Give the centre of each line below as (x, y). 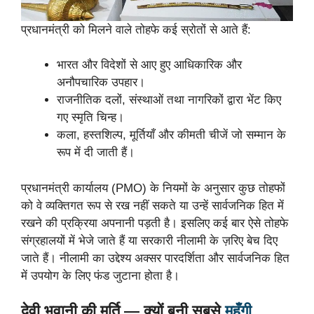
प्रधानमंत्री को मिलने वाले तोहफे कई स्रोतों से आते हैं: (136, 29)
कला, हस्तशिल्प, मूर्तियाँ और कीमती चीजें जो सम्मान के (171, 135)
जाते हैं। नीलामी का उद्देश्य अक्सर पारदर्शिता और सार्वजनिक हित (155, 258)
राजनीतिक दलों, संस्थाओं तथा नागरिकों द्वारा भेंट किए (169, 100)
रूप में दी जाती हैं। (96, 153)
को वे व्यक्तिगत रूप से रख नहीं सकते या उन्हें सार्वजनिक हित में (152, 205)
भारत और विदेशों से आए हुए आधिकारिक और (149, 65)
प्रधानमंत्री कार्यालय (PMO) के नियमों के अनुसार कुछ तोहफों (153, 188)
